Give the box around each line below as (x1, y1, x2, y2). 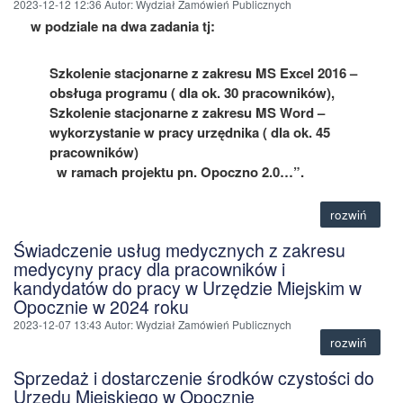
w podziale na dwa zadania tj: (30, 15, 215, 36)
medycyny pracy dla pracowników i (13, 255, 285, 282)
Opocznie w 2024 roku (13, 293, 189, 319)
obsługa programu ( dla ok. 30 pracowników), (49, 82, 335, 103)
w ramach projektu (57, 161, 177, 182)
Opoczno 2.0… (201, 161, 293, 182)
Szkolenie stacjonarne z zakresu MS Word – (49, 102, 325, 122)
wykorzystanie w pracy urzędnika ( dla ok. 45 (49, 121, 330, 142)
